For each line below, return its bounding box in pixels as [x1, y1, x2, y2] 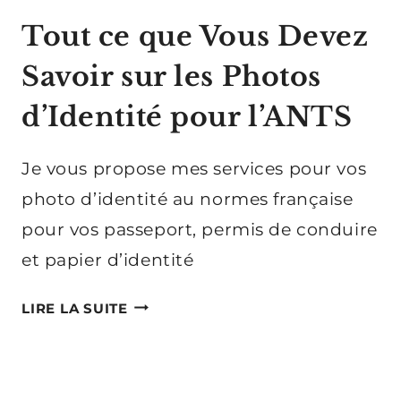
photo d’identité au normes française [21, 188, 354, 209]
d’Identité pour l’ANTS [21, 99, 353, 133]
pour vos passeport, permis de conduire [21, 218, 378, 240]
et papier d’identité [21, 249, 194, 270]
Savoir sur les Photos [21, 59, 321, 93]
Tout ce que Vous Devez [21, 19, 369, 53]
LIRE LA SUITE [21, 299, 128, 317]
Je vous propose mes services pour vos [21, 158, 367, 179]
